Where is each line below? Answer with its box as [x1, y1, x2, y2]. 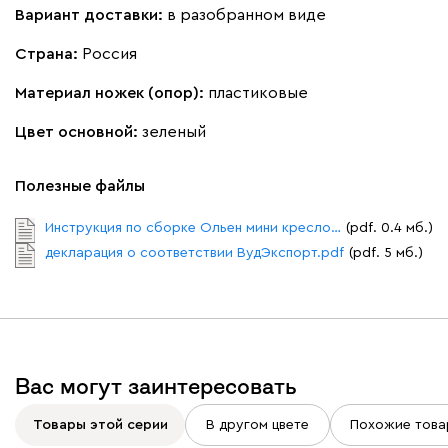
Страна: [15, 46, 82, 63]
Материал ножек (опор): [15, 85, 208, 102]
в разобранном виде [167, 7, 326, 24]
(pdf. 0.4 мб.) [346, 221, 433, 236]
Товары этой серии [32, 417, 168, 432]
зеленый [142, 124, 206, 141]
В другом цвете [206, 417, 309, 432]
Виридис [15, 365, 66, 378]
